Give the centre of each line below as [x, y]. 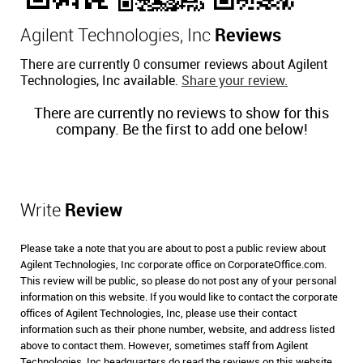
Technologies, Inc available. [101, 81]
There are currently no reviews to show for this [181, 114]
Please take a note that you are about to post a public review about [173, 249]
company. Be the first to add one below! [181, 130]
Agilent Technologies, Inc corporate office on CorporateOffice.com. [173, 265]
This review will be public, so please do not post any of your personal [178, 281]
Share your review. [235, 81]
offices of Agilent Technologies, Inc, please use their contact [158, 314]
